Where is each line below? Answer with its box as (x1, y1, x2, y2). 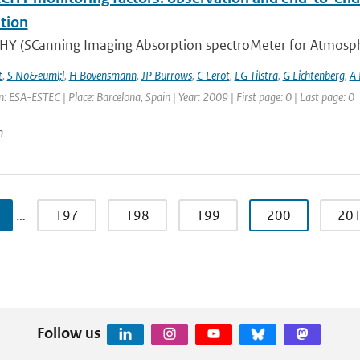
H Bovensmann (68, 67, 137, 83)
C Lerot (196, 67, 230, 83)
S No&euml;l (6, 67, 64, 83)
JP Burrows (141, 67, 192, 83)
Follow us (36, 323, 101, 342)
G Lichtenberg (282, 67, 345, 83)
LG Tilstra (234, 67, 278, 83)
